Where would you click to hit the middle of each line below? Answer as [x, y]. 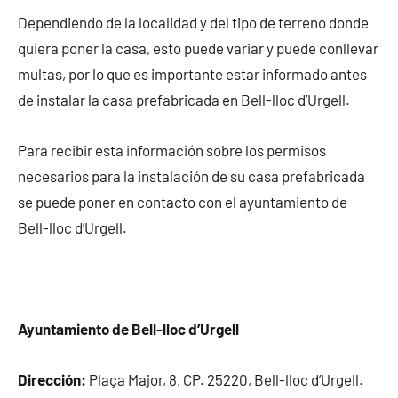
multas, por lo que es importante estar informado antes [192, 74]
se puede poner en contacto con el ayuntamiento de [183, 202]
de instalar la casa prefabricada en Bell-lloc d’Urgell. [184, 100]
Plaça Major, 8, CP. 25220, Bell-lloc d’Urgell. [225, 380]
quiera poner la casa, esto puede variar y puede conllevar [198, 48]
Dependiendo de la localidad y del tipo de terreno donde [193, 23]
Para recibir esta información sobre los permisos [172, 151]
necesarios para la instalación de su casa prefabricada [191, 176]
